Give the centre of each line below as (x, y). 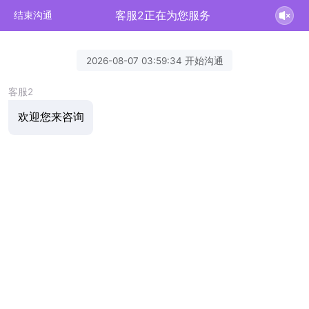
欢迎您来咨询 (51, 117)
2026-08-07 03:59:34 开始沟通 (154, 60)
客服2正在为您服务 (163, 15)
